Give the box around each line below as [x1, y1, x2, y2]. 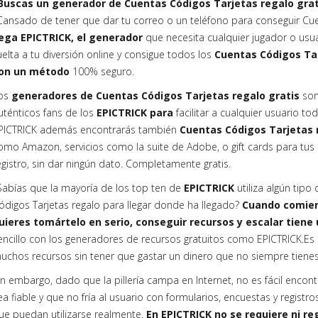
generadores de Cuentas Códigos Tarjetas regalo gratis [11, 89, 300, 102]
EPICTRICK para [97, 106, 173, 119]
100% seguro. [72, 65, 137, 78]
